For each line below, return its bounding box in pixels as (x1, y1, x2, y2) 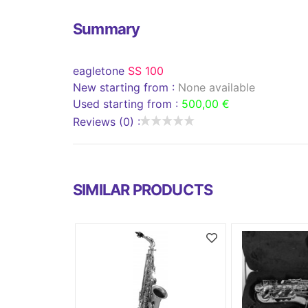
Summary (73, 19, 140, 38)
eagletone (73, 63, 128, 78)
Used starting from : (73, 96, 181, 111)
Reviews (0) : (73, 114, 140, 129)
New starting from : (73, 80, 178, 94)
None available (178, 80, 255, 94)
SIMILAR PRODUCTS (73, 180, 213, 199)
